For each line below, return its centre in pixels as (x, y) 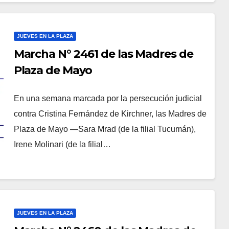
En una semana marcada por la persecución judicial (108, 99)
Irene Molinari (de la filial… (62, 145)
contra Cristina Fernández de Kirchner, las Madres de (110, 114)
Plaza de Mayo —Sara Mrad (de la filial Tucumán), (105, 129)
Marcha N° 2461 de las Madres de (103, 54)
